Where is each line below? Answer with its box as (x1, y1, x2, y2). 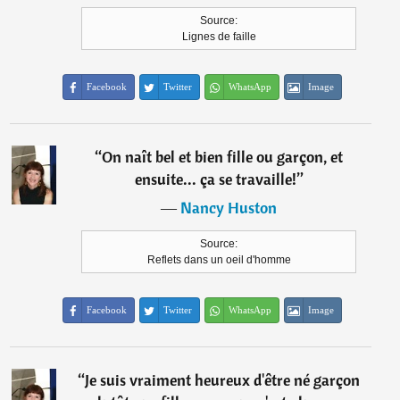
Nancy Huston (180, 197, 278, 218)
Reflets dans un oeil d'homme (146, 254, 291, 266)
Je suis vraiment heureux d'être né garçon (85, 370, 361, 390)
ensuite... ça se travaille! (134, 169, 296, 189)
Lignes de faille (181, 30, 256, 43)
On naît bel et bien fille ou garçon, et (102, 146, 344, 167)
